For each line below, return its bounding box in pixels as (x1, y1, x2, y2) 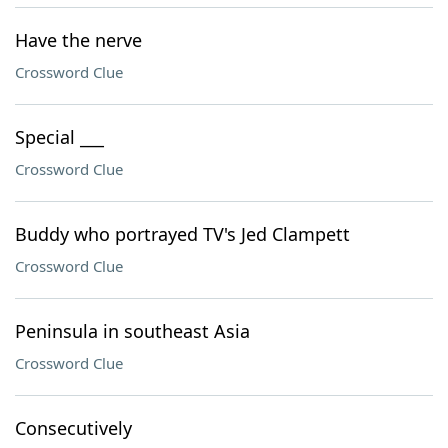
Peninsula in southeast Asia (15, 319, 250, 343)
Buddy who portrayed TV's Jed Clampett (15, 222, 350, 246)
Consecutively (15, 416, 132, 440)
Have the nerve (15, 28, 142, 52)
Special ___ (15, 125, 104, 149)
